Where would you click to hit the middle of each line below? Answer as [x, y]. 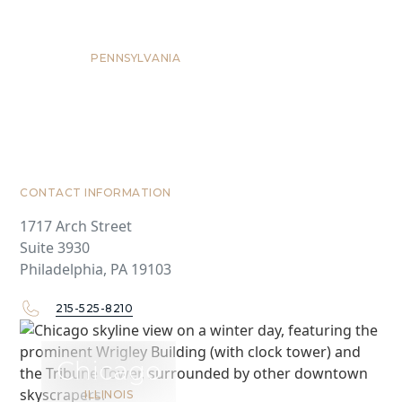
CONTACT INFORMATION [96, 192]
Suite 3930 [55, 247]
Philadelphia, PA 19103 [96, 269]
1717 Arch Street [76, 226]
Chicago [109, 370]
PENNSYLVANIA [136, 57]
